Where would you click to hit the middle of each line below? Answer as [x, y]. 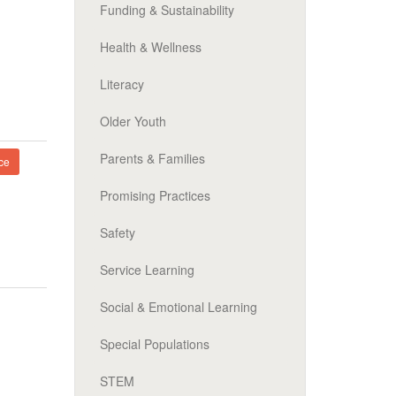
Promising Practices [155, 195]
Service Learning [147, 270]
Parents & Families [152, 158]
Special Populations [154, 344]
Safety [117, 232]
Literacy [122, 84]
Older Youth [133, 121]
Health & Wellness [150, 47]
